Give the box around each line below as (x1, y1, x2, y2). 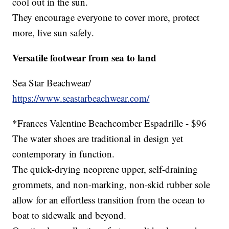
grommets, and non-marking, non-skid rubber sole (12, 177, 211, 191)
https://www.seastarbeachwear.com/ (12, 91, 150, 104)
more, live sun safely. (12, 26, 95, 39)
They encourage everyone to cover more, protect (12, 10, 200, 24)
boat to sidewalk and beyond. (12, 208, 127, 221)
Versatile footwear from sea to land (12, 50, 157, 64)
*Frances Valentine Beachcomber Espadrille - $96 (12, 116, 207, 129)
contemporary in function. (12, 147, 115, 160)
